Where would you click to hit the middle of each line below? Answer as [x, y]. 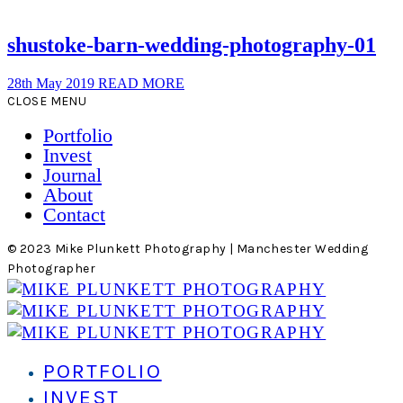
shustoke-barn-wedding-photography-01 [192, 45]
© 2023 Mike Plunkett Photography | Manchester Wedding [188, 249]
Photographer [52, 269]
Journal [72, 175]
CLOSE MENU [47, 102]
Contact [74, 215]
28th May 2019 [53, 84]
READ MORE [141, 84]
